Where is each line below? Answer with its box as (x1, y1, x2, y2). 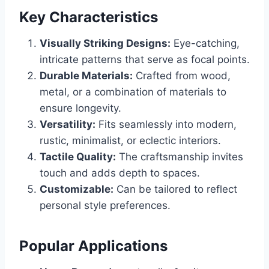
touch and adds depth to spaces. (40, 167, 200, 180)
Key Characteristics (19, 8, 158, 26)
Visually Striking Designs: (40, 37, 171, 50)
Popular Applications (19, 237, 168, 255)
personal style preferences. (40, 199, 171, 212)
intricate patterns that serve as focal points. (40, 53, 250, 66)
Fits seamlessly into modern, (95, 118, 237, 131)
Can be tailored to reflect (113, 183, 237, 196)
